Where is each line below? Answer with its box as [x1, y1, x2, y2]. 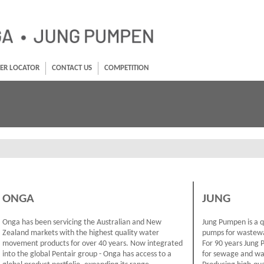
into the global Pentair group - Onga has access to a [2, 249, 171, 259]
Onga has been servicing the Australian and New [2, 217, 161, 227]
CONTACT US [52, 64, 92, 72]
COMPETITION [104, 64, 149, 72]
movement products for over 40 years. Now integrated [2, 239, 183, 248]
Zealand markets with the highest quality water [2, 228, 159, 237]
